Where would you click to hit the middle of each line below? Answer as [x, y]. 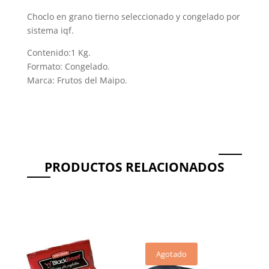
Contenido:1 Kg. [59, 52]
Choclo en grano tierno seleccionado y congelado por [133, 16]
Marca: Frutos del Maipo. [77, 80]
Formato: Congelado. [68, 66]
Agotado [172, 254]
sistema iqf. [50, 30]
